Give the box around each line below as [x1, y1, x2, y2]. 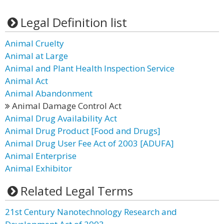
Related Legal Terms [20, 182, 133, 199]
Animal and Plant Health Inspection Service [5, 62, 174, 74]
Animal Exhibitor [5, 162, 72, 174]
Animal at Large [5, 50, 68, 61]
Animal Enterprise [5, 150, 76, 161]
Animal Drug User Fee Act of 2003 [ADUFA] [5, 137, 174, 149]
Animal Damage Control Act [10, 100, 121, 111]
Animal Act [5, 75, 48, 86]
